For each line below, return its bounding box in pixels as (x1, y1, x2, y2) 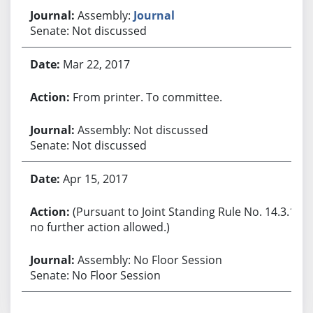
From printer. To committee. (72, 89, 222, 105)
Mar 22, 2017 (62, 56, 130, 72)
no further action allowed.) (29, 219, 170, 235)
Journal (133, 7, 175, 23)
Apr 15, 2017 (62, 170, 128, 187)
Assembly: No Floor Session (77, 252, 222, 268)
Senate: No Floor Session (29, 267, 161, 283)
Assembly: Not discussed (77, 122, 208, 138)
